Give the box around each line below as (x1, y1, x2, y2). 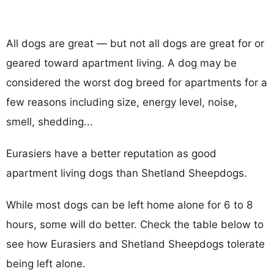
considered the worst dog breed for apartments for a (6, 76, 267, 89)
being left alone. (6, 257, 86, 270)
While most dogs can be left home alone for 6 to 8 (6, 198, 253, 211)
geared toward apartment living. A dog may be (6, 56, 237, 69)
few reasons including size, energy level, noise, (6, 95, 237, 108)
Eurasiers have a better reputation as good (6, 147, 217, 160)
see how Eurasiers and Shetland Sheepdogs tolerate (6, 237, 265, 250)
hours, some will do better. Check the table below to (6, 218, 264, 231)
